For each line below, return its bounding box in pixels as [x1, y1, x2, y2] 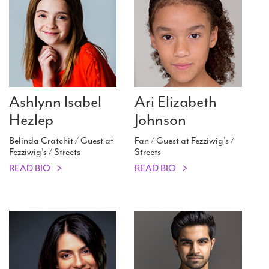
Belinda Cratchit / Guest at [9, 134, 113, 147]
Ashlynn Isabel [9, 92, 101, 112]
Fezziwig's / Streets [9, 146, 80, 159]
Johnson [134, 110, 186, 130]
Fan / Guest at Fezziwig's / [134, 134, 234, 147]
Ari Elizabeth [134, 92, 217, 112]
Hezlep [9, 110, 53, 130]
